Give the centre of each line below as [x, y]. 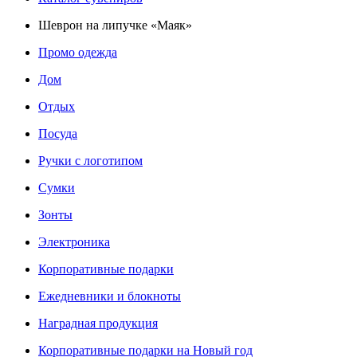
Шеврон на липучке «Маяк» [115, 25]
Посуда [58, 134]
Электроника [74, 242]
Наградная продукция [98, 324]
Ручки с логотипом [90, 161]
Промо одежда [78, 53]
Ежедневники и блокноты [110, 296]
